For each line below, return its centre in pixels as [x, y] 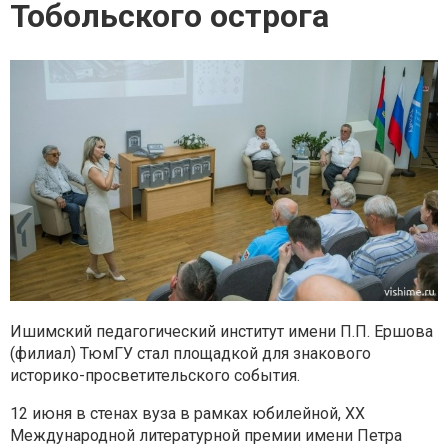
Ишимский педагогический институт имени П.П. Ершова [221, 331]
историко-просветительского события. [155, 375]
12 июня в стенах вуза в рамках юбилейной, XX [187, 413]
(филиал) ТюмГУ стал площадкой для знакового [190, 353]
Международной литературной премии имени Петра [206, 435]
